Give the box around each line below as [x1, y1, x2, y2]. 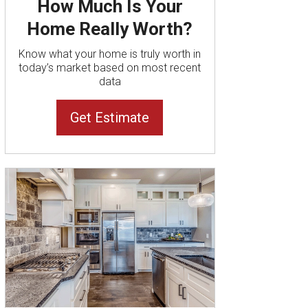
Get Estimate [70, 109, 150, 126]
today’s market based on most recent [19, 60, 201, 74]
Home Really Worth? [27, 18, 193, 39]
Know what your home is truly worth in [19, 47, 201, 60]
